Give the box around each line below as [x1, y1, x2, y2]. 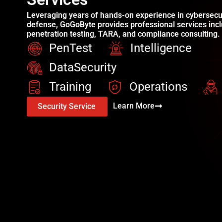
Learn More [112, 101, 155, 111]
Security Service [37, 102, 96, 111]
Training [49, 80, 91, 94]
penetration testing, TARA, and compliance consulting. [26, 29, 220, 39]
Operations [129, 80, 187, 94]
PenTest [49, 41, 92, 55]
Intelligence [130, 41, 192, 55]
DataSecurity [49, 60, 116, 75]
